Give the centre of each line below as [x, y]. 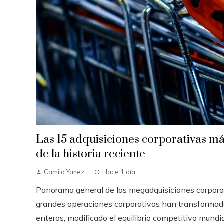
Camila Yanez [64, 172]
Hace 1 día [119, 172]
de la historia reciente [91, 154]
